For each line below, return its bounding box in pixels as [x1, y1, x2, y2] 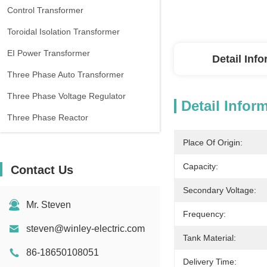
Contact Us [11, 163, 73, 176]
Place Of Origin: [183, 138, 243, 147]
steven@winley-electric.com [26, 223, 145, 234]
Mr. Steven [26, 200, 71, 210]
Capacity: [183, 162, 218, 171]
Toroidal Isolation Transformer [7, 27, 120, 36]
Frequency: [183, 209, 226, 219]
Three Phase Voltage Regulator [7, 91, 126, 101]
